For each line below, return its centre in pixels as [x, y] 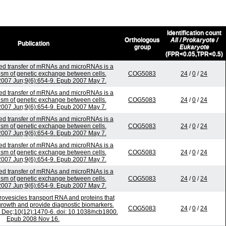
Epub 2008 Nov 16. [33, 219]
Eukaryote [194, 47]
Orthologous [142, 40]
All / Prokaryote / [194, 40]
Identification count [194, 33]
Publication [33, 44]
